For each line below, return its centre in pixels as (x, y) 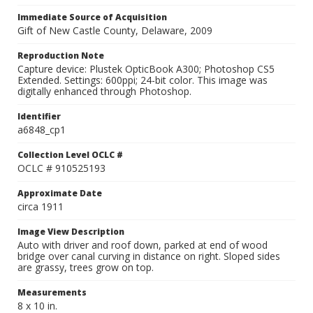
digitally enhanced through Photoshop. (104, 91)
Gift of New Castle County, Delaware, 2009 (115, 30)
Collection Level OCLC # (70, 155)
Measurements (52, 292)
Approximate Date (60, 193)
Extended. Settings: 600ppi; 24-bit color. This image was (143, 80)
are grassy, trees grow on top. (86, 267)
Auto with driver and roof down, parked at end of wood (143, 245)
